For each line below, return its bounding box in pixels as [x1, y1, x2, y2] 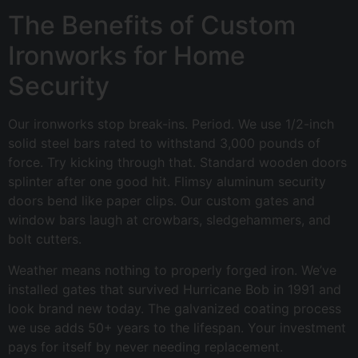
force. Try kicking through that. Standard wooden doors [8, 154, 347, 171]
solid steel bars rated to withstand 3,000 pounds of [8, 135, 320, 152]
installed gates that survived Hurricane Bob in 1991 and [8, 280, 341, 297]
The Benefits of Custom [8, 10, 296, 42]
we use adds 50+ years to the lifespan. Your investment [8, 319, 346, 336]
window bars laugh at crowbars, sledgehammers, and [8, 212, 331, 229]
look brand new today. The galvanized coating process [8, 300, 341, 316]
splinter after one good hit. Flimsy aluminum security [8, 173, 326, 190]
